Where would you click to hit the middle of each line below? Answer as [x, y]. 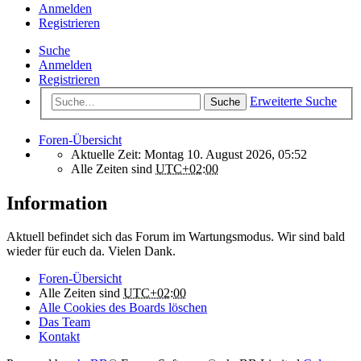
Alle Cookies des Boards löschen [123, 308]
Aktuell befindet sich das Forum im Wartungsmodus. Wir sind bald [176, 237]
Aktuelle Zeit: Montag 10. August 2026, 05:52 [189, 154]
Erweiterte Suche [293, 101]
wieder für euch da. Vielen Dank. [91, 251]
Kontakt [59, 337]
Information [57, 203]
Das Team [64, 322]
